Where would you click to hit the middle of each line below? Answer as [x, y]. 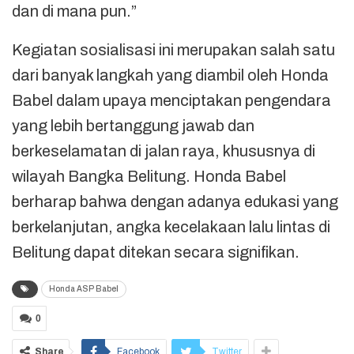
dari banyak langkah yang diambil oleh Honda [170, 75]
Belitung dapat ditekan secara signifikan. [156, 252]
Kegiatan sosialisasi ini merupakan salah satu [173, 49]
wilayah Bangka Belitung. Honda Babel [149, 176]
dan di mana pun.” [74, 11]
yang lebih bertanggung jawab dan [133, 125]
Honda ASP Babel [84, 288]
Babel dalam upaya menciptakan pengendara [171, 100]
